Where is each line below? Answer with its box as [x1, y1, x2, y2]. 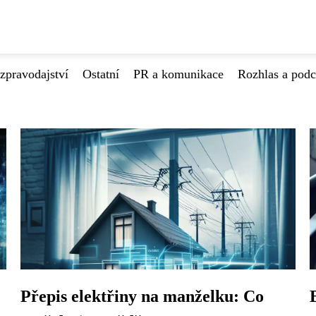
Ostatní [83, 67, 119, 81]
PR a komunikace [133, 67, 224, 81]
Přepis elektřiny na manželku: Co [20, 287, 264, 305]
